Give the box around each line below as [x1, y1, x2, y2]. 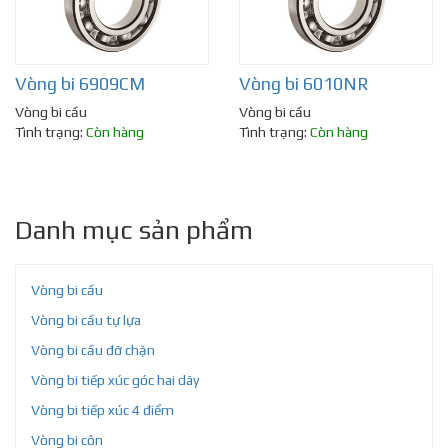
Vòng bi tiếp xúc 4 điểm [31, 401, 174, 418]
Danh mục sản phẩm [15, 214, 253, 245]
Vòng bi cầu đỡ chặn [31, 341, 155, 358]
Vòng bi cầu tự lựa [31, 311, 141, 328]
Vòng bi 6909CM [15, 72, 145, 94]
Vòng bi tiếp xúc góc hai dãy [31, 371, 199, 388]
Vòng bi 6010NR [239, 72, 369, 94]
